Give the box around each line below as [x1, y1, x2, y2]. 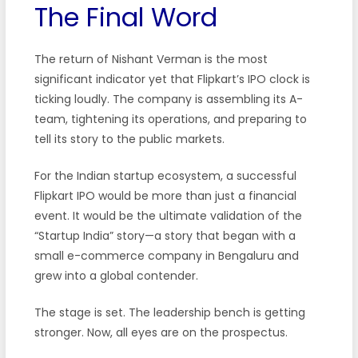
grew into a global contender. [34, 267, 198, 284]
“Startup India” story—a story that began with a [34, 227, 296, 244]
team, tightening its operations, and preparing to [34, 110, 307, 127]
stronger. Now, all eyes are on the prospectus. [34, 324, 288, 340]
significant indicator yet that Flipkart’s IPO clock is [34, 70, 310, 87]
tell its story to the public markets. [34, 130, 225, 147]
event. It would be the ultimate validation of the [34, 207, 302, 224]
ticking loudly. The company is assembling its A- [34, 90, 303, 107]
